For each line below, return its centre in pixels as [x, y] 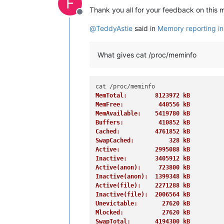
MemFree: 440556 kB [143, 104]
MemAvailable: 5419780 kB [143, 113]
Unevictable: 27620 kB [143, 203]
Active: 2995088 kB [143, 149]
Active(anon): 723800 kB [143, 167]
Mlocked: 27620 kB [143, 212]
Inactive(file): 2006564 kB [143, 194]
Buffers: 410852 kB [143, 122]
